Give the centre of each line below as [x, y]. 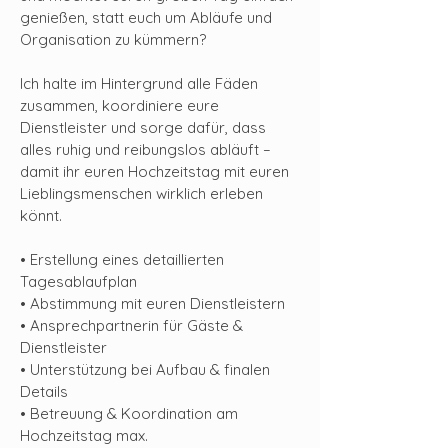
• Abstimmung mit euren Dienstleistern [152, 303]
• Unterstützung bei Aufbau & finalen [145, 369]
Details [44, 391]
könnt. [41, 215]
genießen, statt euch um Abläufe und [146, 17]
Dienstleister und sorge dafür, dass [143, 127]
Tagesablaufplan [78, 281]
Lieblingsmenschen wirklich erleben [141, 193]
